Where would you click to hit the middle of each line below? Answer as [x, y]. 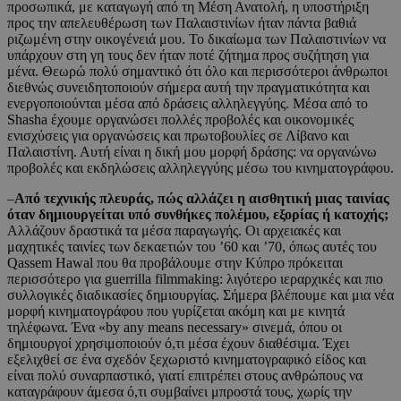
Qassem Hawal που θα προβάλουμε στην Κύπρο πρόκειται [175, 263]
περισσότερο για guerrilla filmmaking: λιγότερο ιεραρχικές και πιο [195, 279]
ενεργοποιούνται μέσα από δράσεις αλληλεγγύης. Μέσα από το [188, 104]
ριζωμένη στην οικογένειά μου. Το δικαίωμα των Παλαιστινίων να [196, 39]
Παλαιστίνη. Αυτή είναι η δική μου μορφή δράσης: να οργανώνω [192, 152]
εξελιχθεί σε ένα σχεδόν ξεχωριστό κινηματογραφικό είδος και [187, 360]
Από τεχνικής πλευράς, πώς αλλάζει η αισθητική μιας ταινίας [202, 199]
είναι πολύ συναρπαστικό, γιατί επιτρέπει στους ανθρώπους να [185, 376]
